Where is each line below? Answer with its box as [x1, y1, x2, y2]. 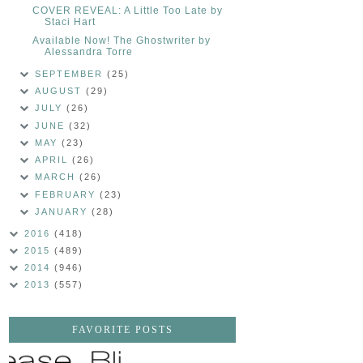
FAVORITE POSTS [71, 324, 173, 336]
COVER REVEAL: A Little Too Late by [32, 4, 223, 16]
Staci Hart [44, 15, 96, 28]
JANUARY [35, 206, 92, 216]
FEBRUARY [35, 189, 100, 199]
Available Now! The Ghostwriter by [32, 34, 211, 46]
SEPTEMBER [35, 68, 108, 79]
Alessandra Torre [44, 45, 133, 58]
